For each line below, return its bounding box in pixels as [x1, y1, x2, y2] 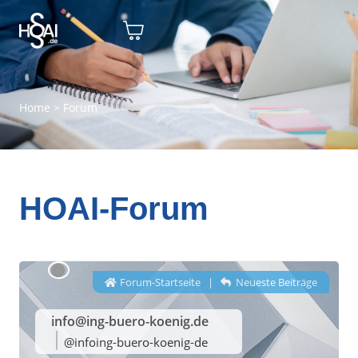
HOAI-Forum [19, 191, 209, 226]
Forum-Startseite [117, 275, 201, 289]
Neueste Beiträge [233, 275, 317, 289]
